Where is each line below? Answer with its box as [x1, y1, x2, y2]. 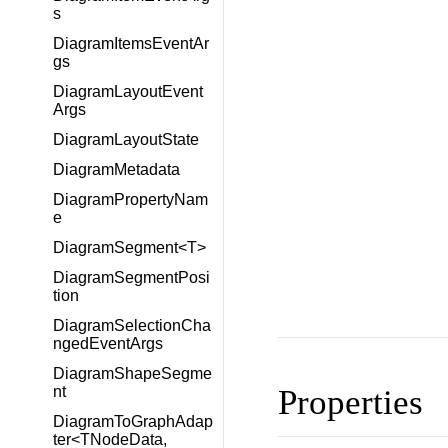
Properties [277, 382, 423, 422]
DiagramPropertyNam [53, 191, 208, 208]
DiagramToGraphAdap [53, 413, 213, 430]
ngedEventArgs [53, 335, 163, 352]
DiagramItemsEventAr [53, 35, 209, 52]
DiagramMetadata [53, 161, 180, 178]
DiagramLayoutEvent [53, 83, 203, 100]
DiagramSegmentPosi [53, 269, 210, 286]
